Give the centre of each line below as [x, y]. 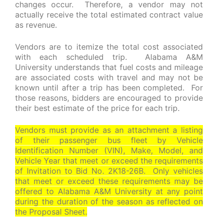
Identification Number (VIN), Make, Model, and [109, 150]
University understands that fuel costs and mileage [109, 67]
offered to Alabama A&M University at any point [109, 191]
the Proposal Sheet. [51, 212]
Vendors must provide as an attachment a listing [109, 130]
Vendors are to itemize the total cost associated [109, 47]
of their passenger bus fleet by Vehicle [109, 140]
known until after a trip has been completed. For [109, 88]
